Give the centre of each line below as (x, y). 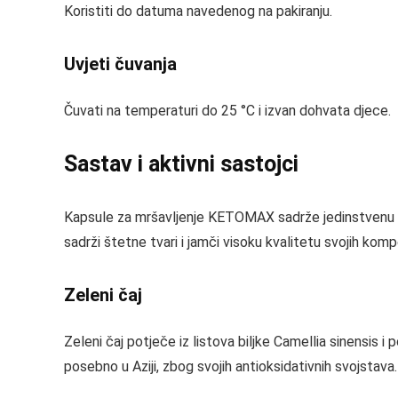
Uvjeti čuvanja (120, 64)
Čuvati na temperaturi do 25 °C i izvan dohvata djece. (227, 111)
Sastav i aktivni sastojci (181, 164)
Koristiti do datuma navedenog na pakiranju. (198, 11)
